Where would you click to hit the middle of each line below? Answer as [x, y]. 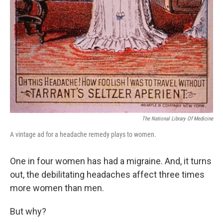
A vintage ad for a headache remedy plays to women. [83, 135]
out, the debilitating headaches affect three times [107, 175]
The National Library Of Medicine [177, 119]
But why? [28, 212]
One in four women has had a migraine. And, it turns [111, 161]
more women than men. [57, 188]
